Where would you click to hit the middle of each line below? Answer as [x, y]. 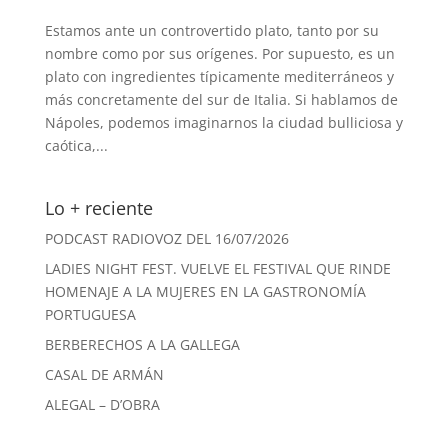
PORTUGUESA [90, 314]
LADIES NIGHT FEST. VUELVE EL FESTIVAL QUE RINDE [217, 268]
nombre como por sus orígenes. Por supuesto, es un [219, 53]
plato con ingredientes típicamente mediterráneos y [219, 76]
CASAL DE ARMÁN [104, 374]
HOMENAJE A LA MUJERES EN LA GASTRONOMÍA [205, 291]
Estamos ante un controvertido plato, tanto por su [211, 30]
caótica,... [76, 145]
